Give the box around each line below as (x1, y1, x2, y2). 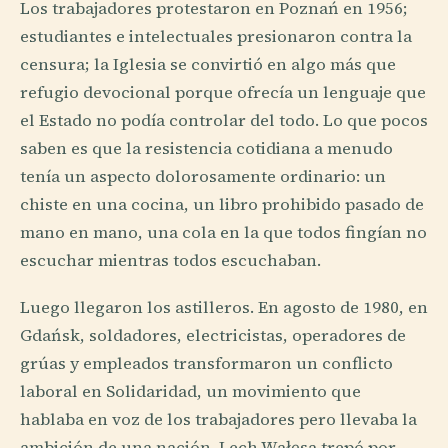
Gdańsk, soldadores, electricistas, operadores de (20, 324, 406, 348)
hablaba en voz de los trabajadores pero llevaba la (20, 408, 417, 432)
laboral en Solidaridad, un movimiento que (20, 380, 361, 404)
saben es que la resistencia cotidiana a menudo (20, 136, 393, 160)
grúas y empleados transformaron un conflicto (20, 352, 393, 376)
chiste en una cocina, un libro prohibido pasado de (20, 192, 424, 216)
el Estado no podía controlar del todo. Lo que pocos (20, 108, 428, 132)
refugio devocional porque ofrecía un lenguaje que (20, 80, 426, 104)
